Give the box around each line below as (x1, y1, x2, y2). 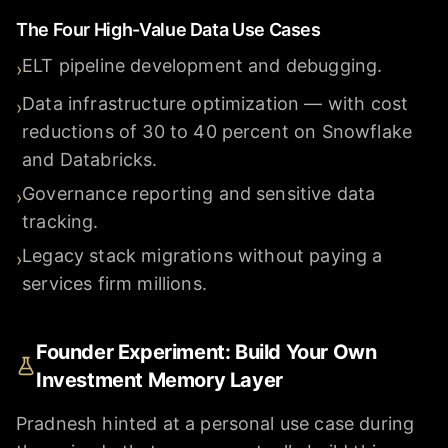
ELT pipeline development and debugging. (22, 55, 383, 77)
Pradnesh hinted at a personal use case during (16, 413, 415, 435)
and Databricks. (22, 149, 158, 171)
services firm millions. (22, 273, 207, 295)
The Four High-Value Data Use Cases (16, 19, 321, 41)
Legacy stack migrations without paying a (22, 245, 383, 267)
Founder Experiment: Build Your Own (36, 340, 377, 365)
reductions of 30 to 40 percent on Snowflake (22, 121, 413, 143)
